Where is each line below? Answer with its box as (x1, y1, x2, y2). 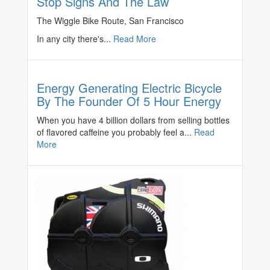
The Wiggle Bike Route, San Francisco (37, 14, 184, 27)
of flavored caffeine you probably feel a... (37, 126, 194, 139)
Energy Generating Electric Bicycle (37, 79, 222, 97)
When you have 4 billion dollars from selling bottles (37, 114, 230, 127)
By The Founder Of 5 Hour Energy (37, 92, 221, 110)
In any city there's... (37, 33, 113, 45)
